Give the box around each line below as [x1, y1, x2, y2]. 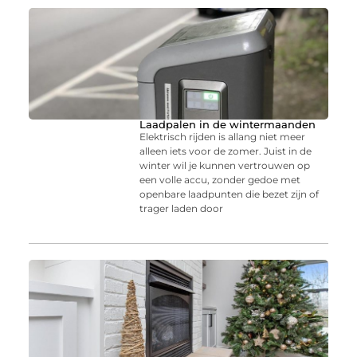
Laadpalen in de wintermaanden [139, 118, 316, 131]
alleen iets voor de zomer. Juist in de [139, 145, 312, 158]
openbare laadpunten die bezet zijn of [139, 188, 320, 201]
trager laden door [139, 202, 224, 215]
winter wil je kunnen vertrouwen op [139, 159, 311, 172]
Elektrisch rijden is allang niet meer [139, 131, 306, 143]
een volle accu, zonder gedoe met [139, 174, 301, 186]
